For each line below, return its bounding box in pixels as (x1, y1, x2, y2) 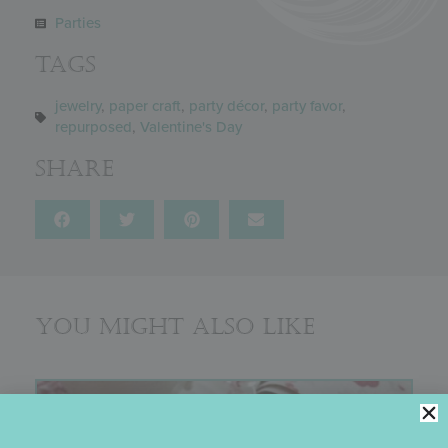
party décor (189, 97, 264, 116)
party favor (272, 97, 342, 116)
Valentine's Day (140, 118, 242, 137)
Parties (55, 14, 101, 33)
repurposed (55, 118, 132, 137)
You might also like (35, 313, 315, 340)
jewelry (55, 97, 101, 116)
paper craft (109, 97, 181, 116)
